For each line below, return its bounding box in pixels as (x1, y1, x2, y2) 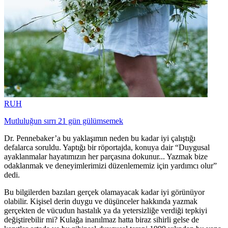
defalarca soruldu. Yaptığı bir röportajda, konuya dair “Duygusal (4, 142, 210, 152)
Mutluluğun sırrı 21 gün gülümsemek (4, 116, 123, 125)
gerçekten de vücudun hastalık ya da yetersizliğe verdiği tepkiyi (4, 206, 207, 215)
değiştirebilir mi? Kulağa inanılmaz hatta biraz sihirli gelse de (4, 215, 199, 224)
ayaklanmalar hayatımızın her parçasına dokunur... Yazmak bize (4, 152, 208, 161)
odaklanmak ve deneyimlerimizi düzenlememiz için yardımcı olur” (4, 161, 217, 170)
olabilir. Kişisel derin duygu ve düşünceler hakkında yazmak (4, 196, 197, 206)
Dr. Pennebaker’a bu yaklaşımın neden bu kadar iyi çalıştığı (4, 133, 195, 142)
